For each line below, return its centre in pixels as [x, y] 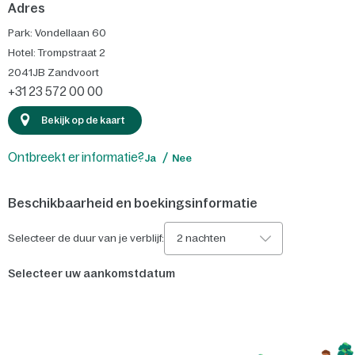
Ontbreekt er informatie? [76, 157]
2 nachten [201, 238]
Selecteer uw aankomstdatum [92, 273]
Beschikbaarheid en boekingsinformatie [133, 202]
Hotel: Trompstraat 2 [57, 53]
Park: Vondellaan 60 [57, 33]
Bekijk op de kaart [83, 120]
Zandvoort [73, 73]
